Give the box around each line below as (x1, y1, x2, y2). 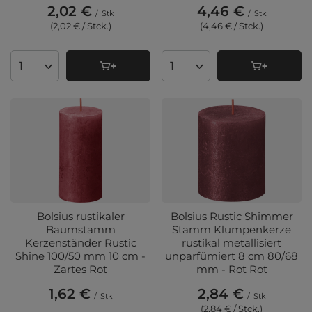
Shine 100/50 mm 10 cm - (15, 249, 146, 263)
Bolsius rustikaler (36, 210, 125, 224)
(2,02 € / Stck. (49, 20, 109, 32)
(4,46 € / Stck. (200, 20, 260, 32)
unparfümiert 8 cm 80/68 (165, 249, 298, 263)
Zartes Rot (54, 263, 107, 276)
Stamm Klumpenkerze (172, 223, 291, 237)
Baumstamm (45, 223, 116, 237)
